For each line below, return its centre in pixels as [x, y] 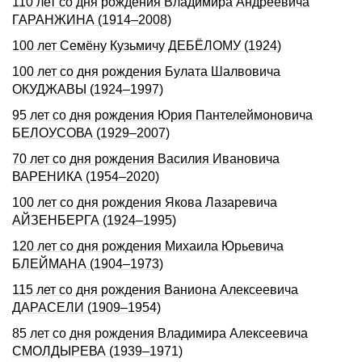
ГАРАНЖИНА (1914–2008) [92, 20]
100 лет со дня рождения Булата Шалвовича [146, 72]
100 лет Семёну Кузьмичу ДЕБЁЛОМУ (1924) [147, 46]
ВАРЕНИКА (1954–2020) [86, 177]
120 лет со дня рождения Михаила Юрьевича [148, 246]
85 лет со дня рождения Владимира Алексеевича [160, 333]
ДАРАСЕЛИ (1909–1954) [86, 307]
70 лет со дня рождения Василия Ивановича [146, 159]
